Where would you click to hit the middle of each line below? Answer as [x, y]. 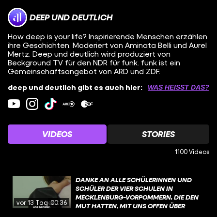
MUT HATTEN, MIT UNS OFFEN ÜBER [130, 205]
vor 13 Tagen [36, 202]
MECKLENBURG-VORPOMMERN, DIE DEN [137, 197]
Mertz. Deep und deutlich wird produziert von [89, 54]
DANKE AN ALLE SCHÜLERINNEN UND [134, 179]
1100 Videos [192, 151]
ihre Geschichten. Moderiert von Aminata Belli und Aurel [107, 45]
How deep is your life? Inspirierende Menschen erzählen [108, 36]
